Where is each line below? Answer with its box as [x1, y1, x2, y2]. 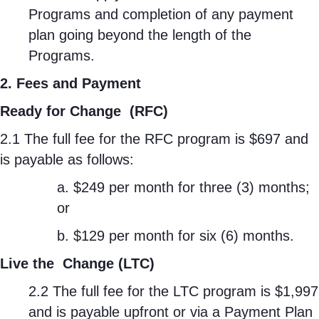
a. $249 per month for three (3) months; [57, 179, 310, 195]
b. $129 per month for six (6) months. [57, 228, 294, 244]
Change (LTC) [63, 256, 155, 271]
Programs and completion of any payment [28, 6, 293, 22]
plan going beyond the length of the [28, 27, 251, 43]
